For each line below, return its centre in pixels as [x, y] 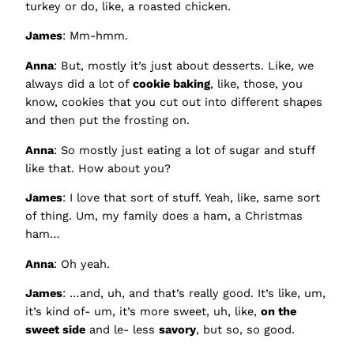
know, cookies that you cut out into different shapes [174, 102]
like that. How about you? [98, 168]
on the [279, 312]
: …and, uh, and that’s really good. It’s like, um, [194, 294]
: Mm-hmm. [95, 36]
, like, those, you [256, 84]
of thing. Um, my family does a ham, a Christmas [164, 216]
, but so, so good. [245, 330]
